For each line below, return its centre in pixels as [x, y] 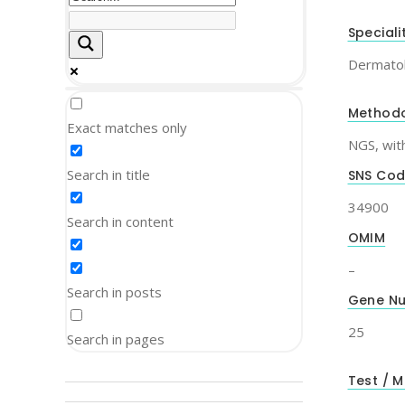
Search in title [108, 174]
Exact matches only [127, 127]
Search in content [120, 221]
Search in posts [114, 292]
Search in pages [116, 339]
